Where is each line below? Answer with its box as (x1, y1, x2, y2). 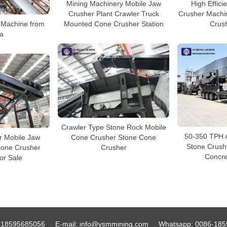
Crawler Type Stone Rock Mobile (61, 123, 166, 131)
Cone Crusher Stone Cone (71, 133, 156, 141)
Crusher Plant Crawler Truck (68, 9, 159, 18)
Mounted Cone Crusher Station (63, 19, 164, 28)
